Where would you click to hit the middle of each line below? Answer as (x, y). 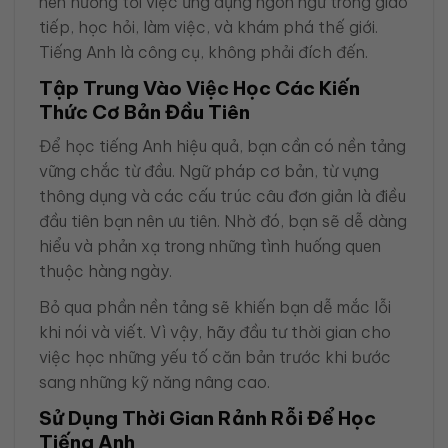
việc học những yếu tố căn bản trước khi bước (215, 356)
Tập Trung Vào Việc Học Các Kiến (199, 88)
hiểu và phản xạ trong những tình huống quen (210, 245)
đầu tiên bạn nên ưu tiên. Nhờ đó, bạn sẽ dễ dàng (223, 220)
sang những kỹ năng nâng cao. (154, 381)
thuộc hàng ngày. (105, 270)
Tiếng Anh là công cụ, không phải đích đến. (203, 51)
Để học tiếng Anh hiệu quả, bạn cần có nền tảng (222, 145)
